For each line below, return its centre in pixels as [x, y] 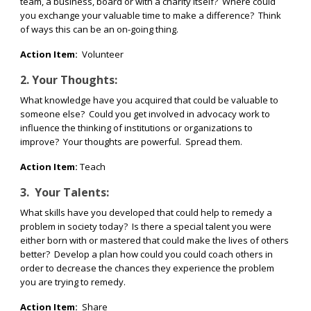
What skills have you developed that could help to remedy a [146, 213]
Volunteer [103, 54]
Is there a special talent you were [202, 227]
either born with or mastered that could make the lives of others [154, 241]
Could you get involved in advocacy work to [179, 114]
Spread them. [214, 142]
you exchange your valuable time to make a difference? [137, 16]
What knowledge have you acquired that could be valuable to [149, 100]
